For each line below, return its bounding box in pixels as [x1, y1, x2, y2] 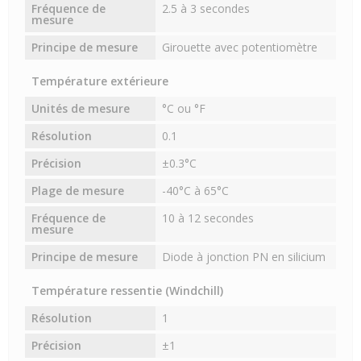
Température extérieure [31, 73, 168, 89]
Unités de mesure [31, 101, 130, 117]
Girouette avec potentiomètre [162, 39, 318, 56]
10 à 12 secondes [162, 210, 255, 226]
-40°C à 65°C [162, 183, 230, 199]
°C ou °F [162, 101, 206, 117]
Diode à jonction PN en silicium [162, 249, 326, 265]
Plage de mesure [31, 183, 124, 199]
